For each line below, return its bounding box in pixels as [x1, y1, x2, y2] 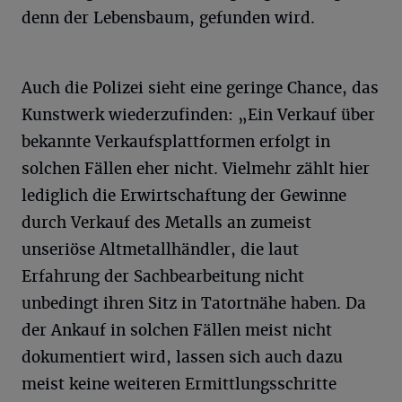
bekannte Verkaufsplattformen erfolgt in [22, 132, 330, 153]
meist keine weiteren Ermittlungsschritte [22, 374, 336, 395]
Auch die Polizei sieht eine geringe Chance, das [22, 78, 379, 99]
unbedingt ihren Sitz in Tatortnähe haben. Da [22, 293, 366, 314]
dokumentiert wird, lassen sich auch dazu [22, 347, 343, 368]
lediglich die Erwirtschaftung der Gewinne [22, 186, 346, 206]
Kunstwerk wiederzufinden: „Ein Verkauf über [22, 105, 375, 126]
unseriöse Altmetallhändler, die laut [22, 240, 299, 260]
